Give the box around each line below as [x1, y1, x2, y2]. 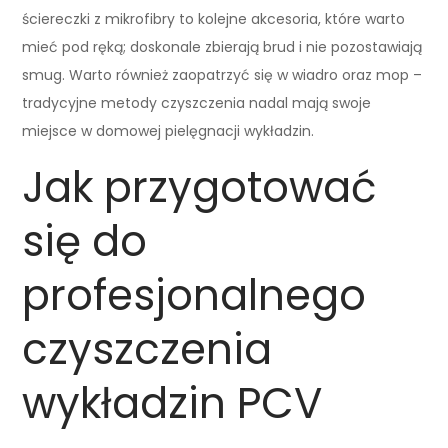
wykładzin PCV [22, 373, 323, 433]
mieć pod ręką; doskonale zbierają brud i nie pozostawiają [22, 36, 423, 57]
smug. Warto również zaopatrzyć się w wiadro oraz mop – [22, 64, 423, 85]
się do [22, 211, 148, 271]
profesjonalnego [22, 265, 367, 325]
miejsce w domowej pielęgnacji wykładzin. [22, 120, 315, 141]
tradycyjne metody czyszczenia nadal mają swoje [22, 92, 372, 113]
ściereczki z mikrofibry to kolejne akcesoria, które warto [22, 8, 406, 29]
